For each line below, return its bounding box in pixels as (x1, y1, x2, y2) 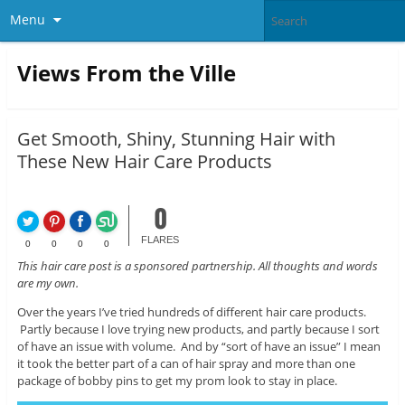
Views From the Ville (16, 57, 236, 88)
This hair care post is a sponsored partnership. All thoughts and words (16, 258, 378, 275)
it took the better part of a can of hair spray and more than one (16, 355, 355, 372)
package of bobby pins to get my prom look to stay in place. (16, 372, 337, 390)
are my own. (16, 275, 79, 292)
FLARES (141, 234, 180, 246)
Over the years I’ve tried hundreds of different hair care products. (16, 304, 366, 321)
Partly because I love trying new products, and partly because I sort (16, 321, 380, 338)
